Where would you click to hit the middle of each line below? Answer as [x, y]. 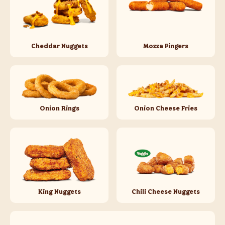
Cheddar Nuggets [59, 45]
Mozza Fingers [166, 45]
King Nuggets [59, 192]
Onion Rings [59, 108]
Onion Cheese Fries [166, 108]
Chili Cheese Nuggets [166, 192]
